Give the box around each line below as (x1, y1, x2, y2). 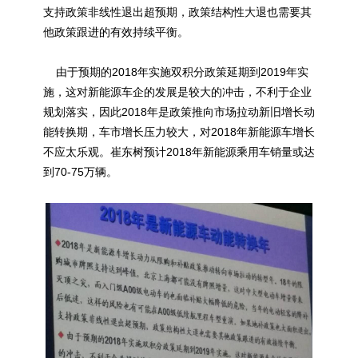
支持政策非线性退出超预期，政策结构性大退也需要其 (43, 5, 312, 18)
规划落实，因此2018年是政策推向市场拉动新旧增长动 (43, 105, 315, 118)
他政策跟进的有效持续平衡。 (43, 25, 189, 38)
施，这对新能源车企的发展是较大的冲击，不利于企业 (43, 85, 312, 98)
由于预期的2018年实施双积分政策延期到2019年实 (43, 65, 308, 78)
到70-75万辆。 (43, 165, 117, 178)
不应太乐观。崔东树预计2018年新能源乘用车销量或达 (43, 145, 315, 158)
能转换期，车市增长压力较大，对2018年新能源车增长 (43, 125, 315, 138)
